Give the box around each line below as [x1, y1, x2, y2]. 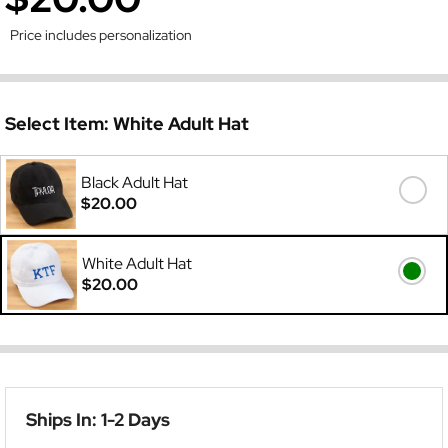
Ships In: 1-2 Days [26, 408, 170, 432]
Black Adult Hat [81, 172, 188, 194]
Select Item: [5, 112, 113, 136]
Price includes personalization [10, 26, 192, 45]
